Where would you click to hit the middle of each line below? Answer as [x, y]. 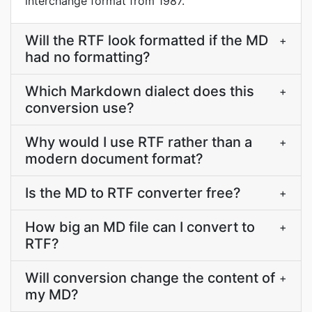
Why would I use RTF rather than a [139, 142]
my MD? [52, 295]
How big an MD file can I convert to [140, 227]
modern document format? [114, 159]
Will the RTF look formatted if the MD [147, 40]
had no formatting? [88, 57]
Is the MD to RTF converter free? [133, 193]
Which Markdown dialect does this [140, 91]
